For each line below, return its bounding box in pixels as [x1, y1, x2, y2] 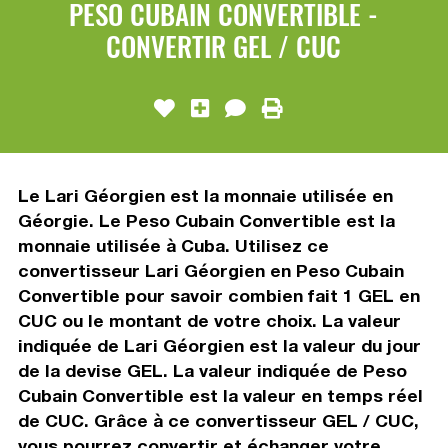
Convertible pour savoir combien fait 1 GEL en [17, 284, 420, 306]
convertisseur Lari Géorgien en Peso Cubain [17, 259, 404, 281]
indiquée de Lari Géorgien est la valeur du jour [17, 334, 421, 356]
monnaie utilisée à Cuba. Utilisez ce [17, 234, 329, 256]
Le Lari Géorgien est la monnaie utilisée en [17, 184, 393, 206]
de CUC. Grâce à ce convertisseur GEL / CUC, [17, 409, 419, 431]
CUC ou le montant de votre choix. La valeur [17, 309, 401, 331]
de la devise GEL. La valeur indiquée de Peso [17, 359, 407, 381]
